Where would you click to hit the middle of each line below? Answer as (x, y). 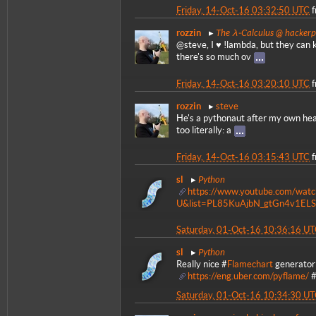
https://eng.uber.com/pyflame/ (248, 276)
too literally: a (204, 130)
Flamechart (250, 265)
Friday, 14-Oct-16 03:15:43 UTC (243, 157)
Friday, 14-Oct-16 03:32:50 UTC (243, 11)
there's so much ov (214, 57)
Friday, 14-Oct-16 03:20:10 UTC (243, 84)
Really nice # (202, 265)
